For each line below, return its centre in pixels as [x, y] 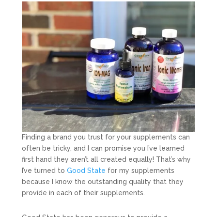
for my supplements [140, 170]
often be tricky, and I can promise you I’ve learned [103, 148]
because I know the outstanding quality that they [102, 181]
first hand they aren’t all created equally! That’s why [106, 159]
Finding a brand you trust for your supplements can [106, 137]
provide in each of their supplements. [83, 193]
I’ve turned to [44, 170]
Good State [86, 170]
